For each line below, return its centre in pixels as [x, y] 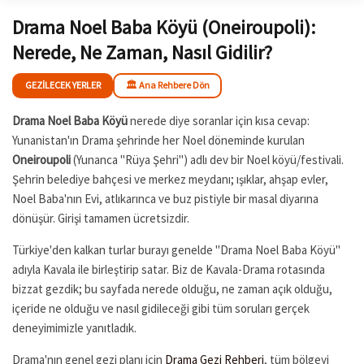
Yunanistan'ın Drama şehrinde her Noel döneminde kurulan [158, 140]
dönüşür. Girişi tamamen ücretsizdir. [101, 218]
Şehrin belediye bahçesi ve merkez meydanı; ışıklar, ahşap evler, [170, 179]
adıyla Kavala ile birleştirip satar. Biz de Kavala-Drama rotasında [169, 269]
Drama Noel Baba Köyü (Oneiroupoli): [164, 27]
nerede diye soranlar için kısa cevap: [219, 120]
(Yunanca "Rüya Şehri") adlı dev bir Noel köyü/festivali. [207, 159]
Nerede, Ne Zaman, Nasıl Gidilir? [142, 52]
